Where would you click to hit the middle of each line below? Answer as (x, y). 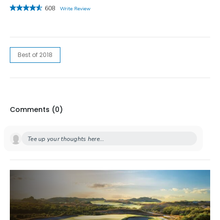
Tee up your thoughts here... (66, 139)
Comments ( (32, 110)
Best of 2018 (35, 55)
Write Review (75, 9)
